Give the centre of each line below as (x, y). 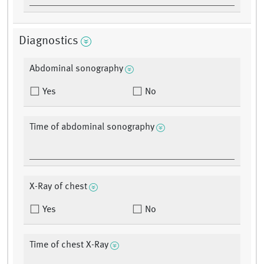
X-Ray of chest (58, 187)
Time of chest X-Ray (69, 245)
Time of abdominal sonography (92, 128)
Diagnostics (49, 42)
